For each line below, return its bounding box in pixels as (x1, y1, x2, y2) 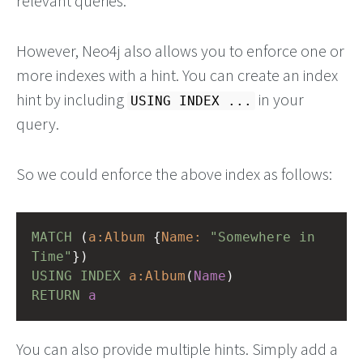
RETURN (32, 287, 80, 303)
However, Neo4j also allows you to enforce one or (16, 40, 344, 61)
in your (255, 88, 304, 109)
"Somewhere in (210, 228, 315, 245)
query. (16, 113, 59, 134)
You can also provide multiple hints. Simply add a (16, 338, 338, 359)
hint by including (16, 88, 127, 109)
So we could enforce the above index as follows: (16, 163, 332, 184)
